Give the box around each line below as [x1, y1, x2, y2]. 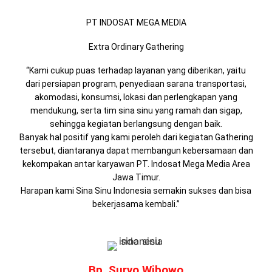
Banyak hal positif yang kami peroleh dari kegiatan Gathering [19, 132, 253, 143]
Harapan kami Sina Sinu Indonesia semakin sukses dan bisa [21, 186, 251, 196]
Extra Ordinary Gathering [88, 41, 184, 52]
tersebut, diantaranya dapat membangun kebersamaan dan [19, 146, 253, 156]
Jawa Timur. [112, 172, 160, 183]
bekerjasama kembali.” [92, 199, 180, 209]
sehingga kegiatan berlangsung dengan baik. [50, 119, 222, 129]
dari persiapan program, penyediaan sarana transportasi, [25, 79, 246, 89]
